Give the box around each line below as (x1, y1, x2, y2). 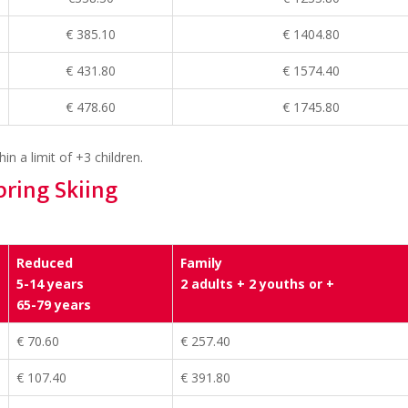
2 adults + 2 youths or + (180, 275, 334, 293)
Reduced (16, 254, 73, 272)
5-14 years (16, 275, 84, 293)
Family (180, 254, 222, 272)
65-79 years (16, 296, 91, 314)
